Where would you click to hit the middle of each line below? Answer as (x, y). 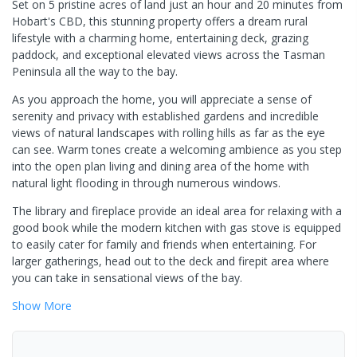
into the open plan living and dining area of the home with (161, 166)
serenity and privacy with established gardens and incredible (165, 116)
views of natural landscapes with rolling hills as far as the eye (169, 132)
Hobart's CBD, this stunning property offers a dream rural (160, 21)
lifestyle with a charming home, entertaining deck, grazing (160, 37)
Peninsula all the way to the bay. (95, 71)
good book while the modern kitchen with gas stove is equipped (177, 227)
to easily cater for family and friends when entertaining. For (164, 244)
